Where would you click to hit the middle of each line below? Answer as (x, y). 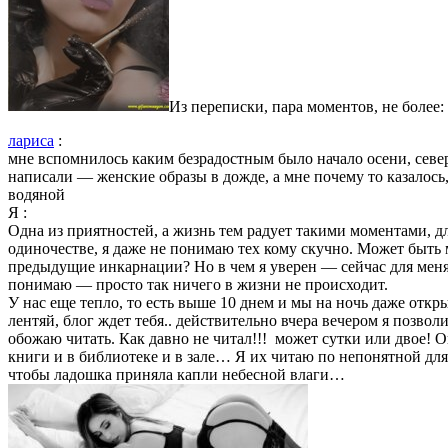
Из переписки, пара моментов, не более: (306, 106)
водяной (36, 194)
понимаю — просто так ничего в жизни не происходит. (198, 284)
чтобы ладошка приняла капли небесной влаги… (176, 374)
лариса (31, 140)
